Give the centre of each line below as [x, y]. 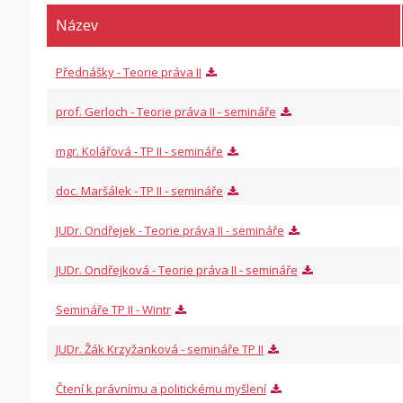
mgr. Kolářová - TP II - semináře [139, 151]
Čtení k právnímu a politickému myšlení [161, 389]
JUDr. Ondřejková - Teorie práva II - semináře [176, 270]
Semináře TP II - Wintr [113, 309]
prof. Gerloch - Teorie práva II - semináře [166, 112]
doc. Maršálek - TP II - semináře [139, 191]
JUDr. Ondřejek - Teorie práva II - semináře [170, 230]
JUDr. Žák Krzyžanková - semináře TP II [159, 349]
